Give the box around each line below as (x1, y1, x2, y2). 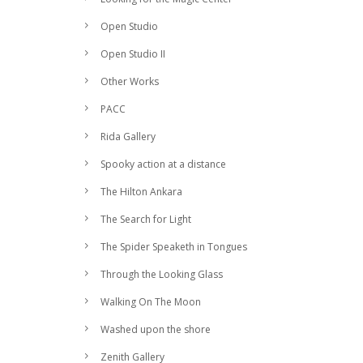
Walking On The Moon (100, 295, 201, 310)
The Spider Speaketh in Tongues (100, 240, 247, 254)
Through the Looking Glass (100, 267, 223, 282)
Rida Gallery (100, 130, 156, 144)
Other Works (100, 75, 159, 89)
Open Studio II (100, 47, 165, 62)
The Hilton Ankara (100, 185, 182, 199)
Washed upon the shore (100, 322, 211, 337)
